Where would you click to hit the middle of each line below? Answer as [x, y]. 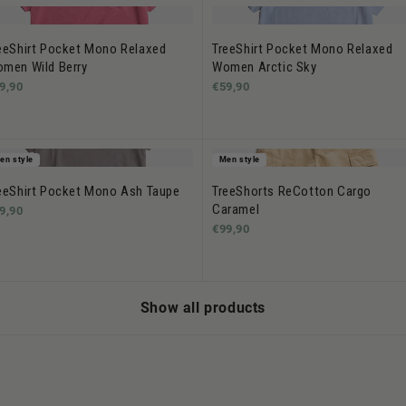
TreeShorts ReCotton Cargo [292, 191]
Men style [239, 160]
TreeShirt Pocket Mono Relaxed [303, 48]
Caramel [236, 209]
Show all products [203, 307]
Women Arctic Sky [265, 67]
